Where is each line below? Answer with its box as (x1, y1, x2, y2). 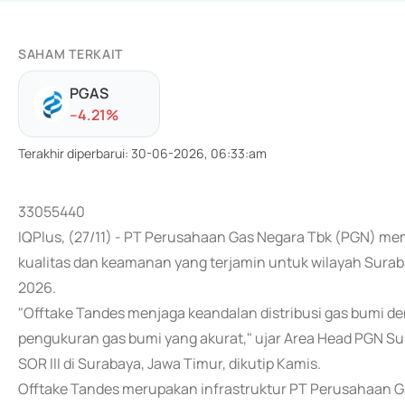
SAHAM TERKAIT (18, 45, 124, 62)
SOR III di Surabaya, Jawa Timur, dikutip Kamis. (18, 353, 321, 373)
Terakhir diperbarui (18, 145, 125, 162)
